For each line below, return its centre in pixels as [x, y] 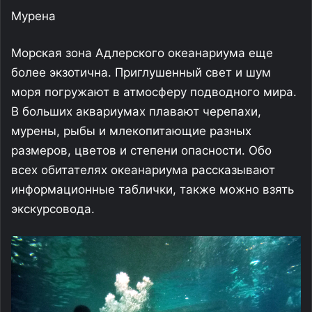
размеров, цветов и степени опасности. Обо [141, 150]
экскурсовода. [53, 209]
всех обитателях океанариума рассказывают [143, 170]
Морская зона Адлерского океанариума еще [142, 53]
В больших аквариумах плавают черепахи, [136, 111]
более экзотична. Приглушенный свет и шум [141, 72]
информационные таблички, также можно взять [153, 189]
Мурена [33, 16]
